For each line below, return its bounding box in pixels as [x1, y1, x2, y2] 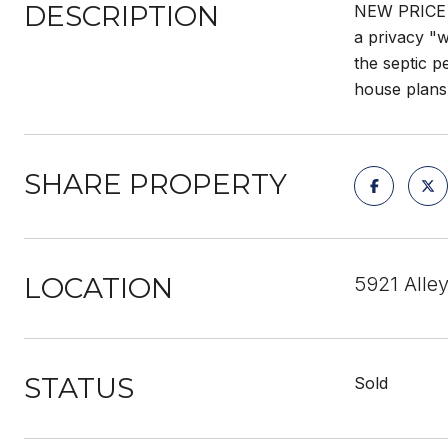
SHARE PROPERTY [24, 167, 287, 201]
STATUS [24, 371, 134, 405]
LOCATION [24, 271, 173, 305]
